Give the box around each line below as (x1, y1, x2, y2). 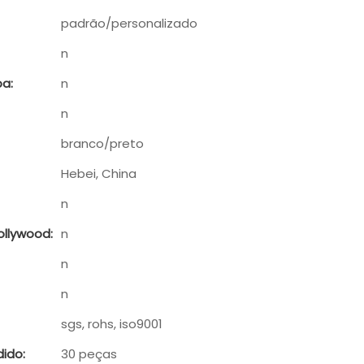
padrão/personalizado (61, 14, 197, 32)
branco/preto (61, 134, 144, 152)
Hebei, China (61, 164, 136, 182)
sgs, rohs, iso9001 (61, 314, 162, 332)
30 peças (61, 344, 117, 362)
